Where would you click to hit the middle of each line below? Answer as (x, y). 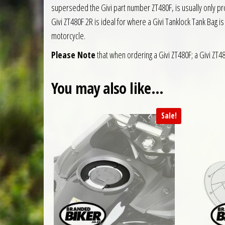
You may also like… (107, 88)
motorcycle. (68, 36)
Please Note (73, 55)
